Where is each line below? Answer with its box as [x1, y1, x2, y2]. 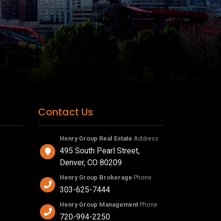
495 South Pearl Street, [60, 146, 140, 156]
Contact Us [38, 105, 93, 119]
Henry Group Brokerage [60, 174, 132, 182]
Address [132, 135, 158, 143]
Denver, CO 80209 [60, 158, 122, 168]
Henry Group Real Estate [60, 135, 132, 143]
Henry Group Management [60, 201, 140, 209]
